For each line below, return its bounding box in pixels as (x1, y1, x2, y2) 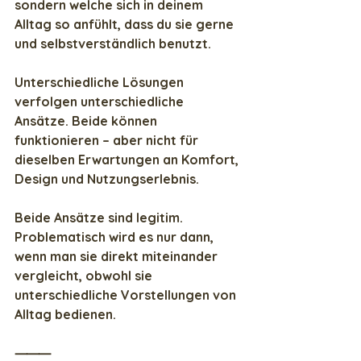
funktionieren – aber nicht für (15, 132, 201, 149)
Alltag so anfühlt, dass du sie (15, 16, 196, 33)
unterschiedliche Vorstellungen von (15, 287, 239, 304)
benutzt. (156, 35, 211, 52)
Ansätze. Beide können (15, 113, 160, 130)
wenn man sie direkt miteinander (15, 248, 221, 265)
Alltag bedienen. (15, 306, 116, 323)
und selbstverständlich (15, 35, 156, 52)
